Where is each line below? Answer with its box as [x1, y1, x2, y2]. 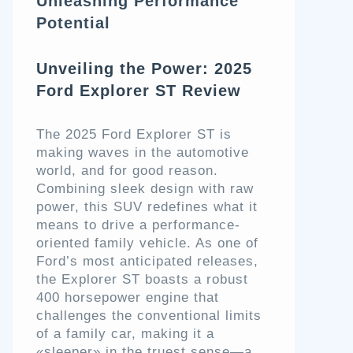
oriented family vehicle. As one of [36, 236, 258, 251]
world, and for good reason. [36, 163, 218, 179]
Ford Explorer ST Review [36, 82, 241, 100]
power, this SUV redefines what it [36, 199, 258, 215]
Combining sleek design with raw [36, 181, 254, 197]
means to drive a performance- [36, 217, 240, 233]
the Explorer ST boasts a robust [36, 272, 248, 288]
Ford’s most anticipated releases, [36, 254, 258, 269]
